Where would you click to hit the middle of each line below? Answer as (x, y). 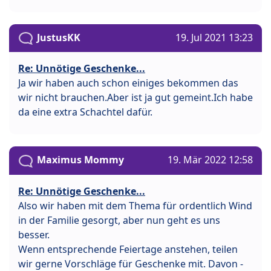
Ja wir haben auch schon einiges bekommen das (128, 83)
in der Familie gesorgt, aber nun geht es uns (119, 220)
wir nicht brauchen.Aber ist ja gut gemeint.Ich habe (135, 98)
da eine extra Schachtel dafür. (85, 112)
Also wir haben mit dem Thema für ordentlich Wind (135, 205)
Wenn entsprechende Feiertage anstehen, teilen (128, 249)
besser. (34, 234)
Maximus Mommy (80, 160)
